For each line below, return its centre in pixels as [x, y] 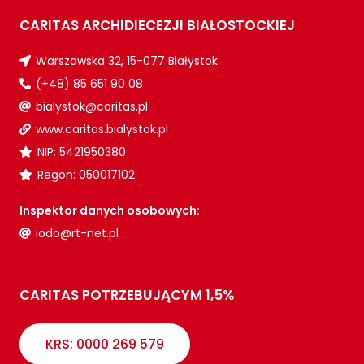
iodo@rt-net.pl [77, 234]
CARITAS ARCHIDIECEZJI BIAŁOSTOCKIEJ [157, 26]
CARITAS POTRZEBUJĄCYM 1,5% [127, 295]
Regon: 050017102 [86, 175]
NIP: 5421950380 [81, 152]
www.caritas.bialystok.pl [102, 130]
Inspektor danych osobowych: [110, 211]
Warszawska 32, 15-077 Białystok [126, 61]
